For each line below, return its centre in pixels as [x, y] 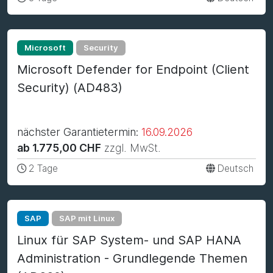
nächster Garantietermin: [79, 132]
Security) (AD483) [70, 88]
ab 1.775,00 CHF [59, 148]
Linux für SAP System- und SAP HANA [129, 240]
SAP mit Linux [87, 218]
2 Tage [43, 168]
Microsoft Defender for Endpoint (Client [133, 70]
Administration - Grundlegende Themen [132, 259]
